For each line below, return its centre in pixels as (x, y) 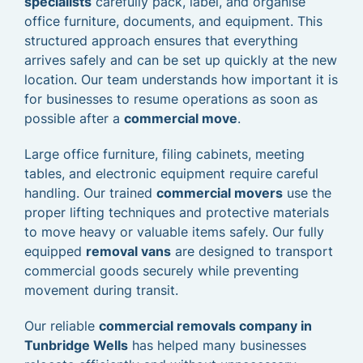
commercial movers (220, 193)
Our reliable (62, 326)
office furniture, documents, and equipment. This (173, 21)
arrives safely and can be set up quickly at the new (181, 60)
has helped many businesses (217, 345)
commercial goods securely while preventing (162, 271)
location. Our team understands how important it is (181, 79)
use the (307, 193)
